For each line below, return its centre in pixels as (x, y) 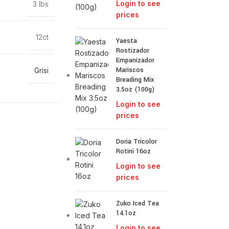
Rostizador (133, 51)
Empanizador (135, 60)
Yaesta (127, 41)
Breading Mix (135, 80)
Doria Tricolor (137, 142)
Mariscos (130, 70)
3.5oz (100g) (135, 89)
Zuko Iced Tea (138, 203)
